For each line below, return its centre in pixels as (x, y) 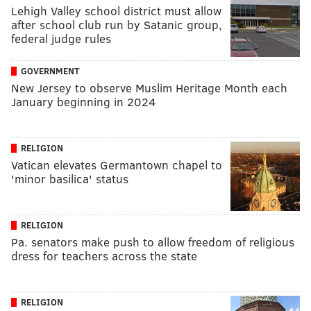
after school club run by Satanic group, (117, 24)
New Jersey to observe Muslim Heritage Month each (149, 87)
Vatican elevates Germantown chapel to (117, 165)
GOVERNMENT (50, 70)
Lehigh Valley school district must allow (116, 10)
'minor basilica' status (70, 178)
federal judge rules (61, 38)
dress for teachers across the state (104, 255)
